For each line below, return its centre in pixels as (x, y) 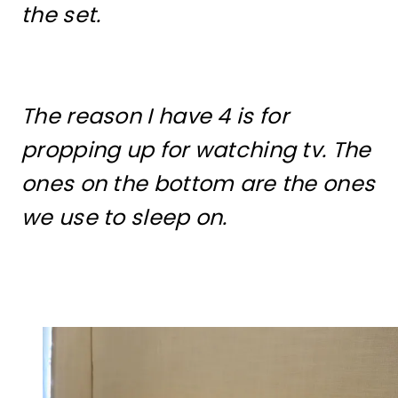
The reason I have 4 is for (155, 116)
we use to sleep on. (124, 217)
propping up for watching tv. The (196, 150)
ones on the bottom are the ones (199, 183)
